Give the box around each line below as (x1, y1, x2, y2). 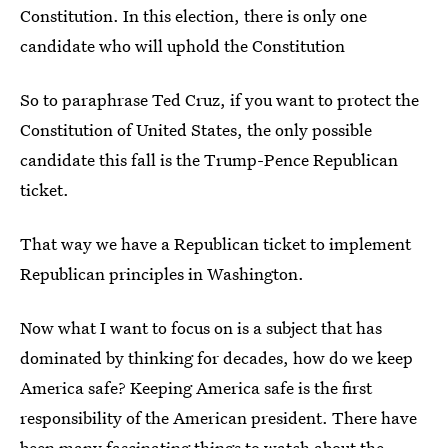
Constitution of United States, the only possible (20, 118, 372, 142)
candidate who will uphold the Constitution (20, 34, 345, 58)
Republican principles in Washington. (20, 262, 304, 286)
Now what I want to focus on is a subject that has (20, 316, 382, 340)
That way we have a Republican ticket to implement (20, 232, 411, 256)
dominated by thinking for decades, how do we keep (20, 346, 413, 370)
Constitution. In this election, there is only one (20, 4, 367, 28)
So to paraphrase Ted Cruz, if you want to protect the (20, 88, 419, 112)
